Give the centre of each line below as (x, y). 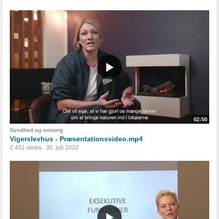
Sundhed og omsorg (36, 130)
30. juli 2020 (62, 147)
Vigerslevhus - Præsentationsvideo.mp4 (76, 139)
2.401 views (26, 147)
